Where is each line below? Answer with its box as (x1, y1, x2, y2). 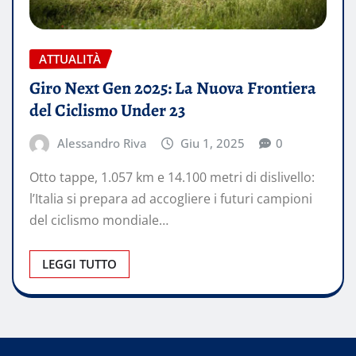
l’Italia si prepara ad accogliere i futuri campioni (29, 190, 312, 208)
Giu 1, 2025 (180, 134, 246, 151)
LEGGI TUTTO (42, 256, 117, 273)
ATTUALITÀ (39, 50, 101, 67)
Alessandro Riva (56, 134, 147, 151)
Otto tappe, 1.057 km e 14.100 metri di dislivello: (29, 168, 315, 187)
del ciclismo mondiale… (29, 211, 168, 230)
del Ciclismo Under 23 (29, 98, 185, 122)
